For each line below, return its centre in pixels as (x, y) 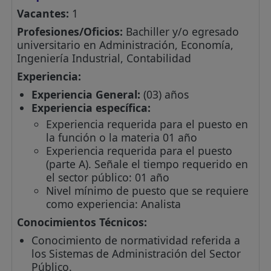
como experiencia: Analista (114, 204)
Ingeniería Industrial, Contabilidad (104, 58)
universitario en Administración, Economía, (126, 45)
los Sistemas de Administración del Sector (136, 254)
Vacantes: (43, 14)
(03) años (165, 95)
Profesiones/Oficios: (70, 32)
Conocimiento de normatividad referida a (136, 240)
